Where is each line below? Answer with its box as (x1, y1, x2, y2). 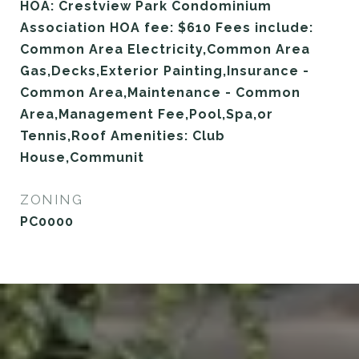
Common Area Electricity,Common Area (20, 41, 310, 57)
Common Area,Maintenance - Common (20, 84, 301, 100)
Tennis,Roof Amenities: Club (20, 127, 225, 143)
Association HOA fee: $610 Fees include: (20, 19, 313, 35)
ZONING (20, 191, 83, 208)
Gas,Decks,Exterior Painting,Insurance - (20, 63, 309, 79)
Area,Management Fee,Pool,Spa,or (20, 106, 273, 122)
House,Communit (20, 149, 144, 165)
